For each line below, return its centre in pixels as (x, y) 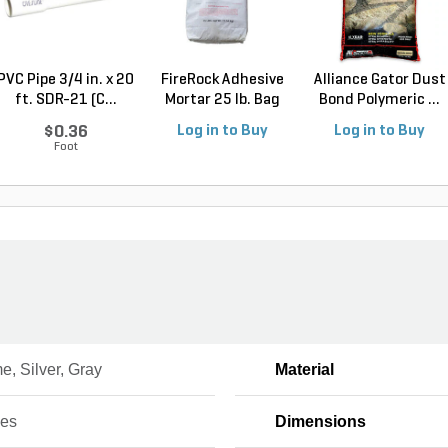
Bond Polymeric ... (379, 99)
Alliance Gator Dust (379, 79)
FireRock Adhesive (222, 79)
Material (304, 369)
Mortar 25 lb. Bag (222, 99)
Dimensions (320, 421)
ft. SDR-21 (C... (65, 99)
